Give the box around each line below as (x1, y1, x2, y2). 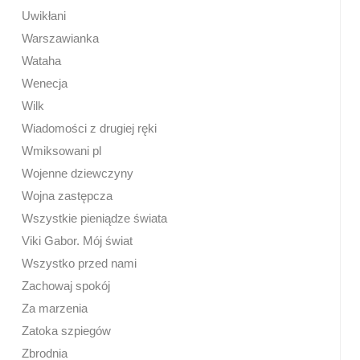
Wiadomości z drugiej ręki (22, 121, 157, 135)
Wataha (22, 53, 62, 67)
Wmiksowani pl (22, 143, 102, 157)
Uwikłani (22, 8, 67, 22)
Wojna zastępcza (22, 188, 113, 202)
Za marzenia (22, 301, 88, 315)
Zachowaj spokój (22, 278, 111, 292)
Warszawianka (22, 31, 100, 45)
